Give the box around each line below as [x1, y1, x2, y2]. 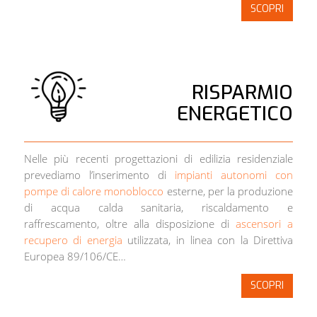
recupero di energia [23, 233, 122, 248]
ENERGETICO [177, 100, 294, 127]
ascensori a [236, 217, 294, 231]
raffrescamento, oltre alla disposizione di [23, 217, 236, 231]
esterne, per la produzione [163, 184, 294, 199]
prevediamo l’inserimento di [23, 168, 175, 183]
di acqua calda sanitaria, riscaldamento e [23, 200, 294, 215]
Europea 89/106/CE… [23, 249, 126, 264]
